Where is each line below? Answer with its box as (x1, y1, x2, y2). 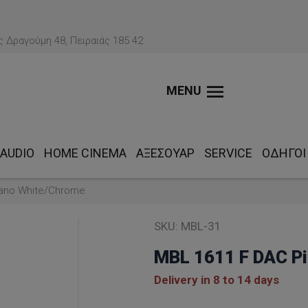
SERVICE (204, 146, 252, 160)
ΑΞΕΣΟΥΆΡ (136, 146, 195, 160)
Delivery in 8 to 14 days (153, 273, 279, 287)
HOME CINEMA (44, 146, 126, 160)
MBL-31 (180, 219, 221, 233)
